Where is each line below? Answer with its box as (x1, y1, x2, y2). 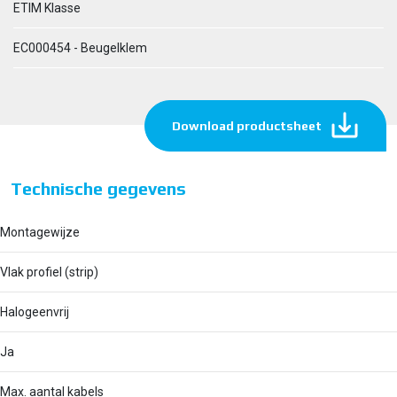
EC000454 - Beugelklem (13, 41, 147, 55)
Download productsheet (172, 119, 322, 133)
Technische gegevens (11, 178, 186, 198)
